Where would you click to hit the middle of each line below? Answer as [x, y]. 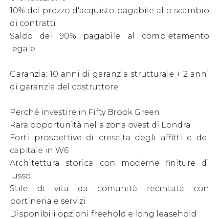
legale [22, 49]
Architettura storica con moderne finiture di [109, 163]
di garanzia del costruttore [64, 87]
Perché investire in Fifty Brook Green [85, 112]
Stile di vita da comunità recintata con [109, 188]
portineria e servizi [48, 201]
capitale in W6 [39, 150]
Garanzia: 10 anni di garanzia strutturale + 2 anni [109, 74]
